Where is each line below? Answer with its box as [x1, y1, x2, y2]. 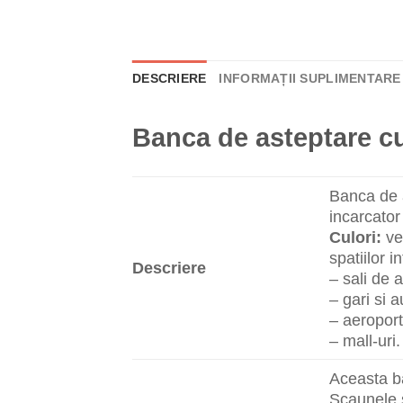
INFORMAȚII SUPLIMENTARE [219, 71, 401, 85]
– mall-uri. [329, 330, 401, 350]
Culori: [329, 227, 382, 246]
